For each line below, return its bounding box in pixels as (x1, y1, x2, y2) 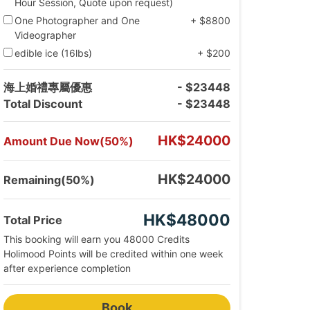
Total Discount (3, 97, 82, 111)
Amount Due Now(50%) (3, 134, 134, 148)
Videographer (15, 29, 77, 42)
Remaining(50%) (3, 172, 95, 187)
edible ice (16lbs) (15, 47, 93, 60)
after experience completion (3, 262, 131, 275)
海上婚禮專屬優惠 (3, 80, 92, 95)
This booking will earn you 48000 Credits (3, 233, 190, 246)
